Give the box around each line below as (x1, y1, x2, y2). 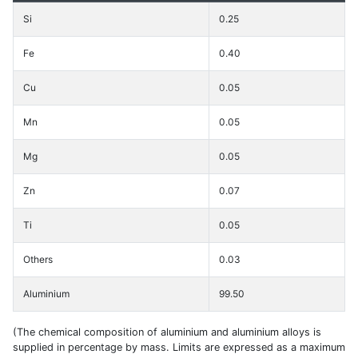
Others (23, 253, 53, 266)
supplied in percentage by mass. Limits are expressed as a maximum (13, 341, 345, 354)
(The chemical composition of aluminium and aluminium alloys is (13, 326, 321, 339)
